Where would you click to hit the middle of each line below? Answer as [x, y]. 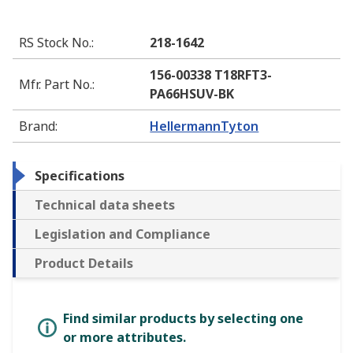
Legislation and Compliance [123, 234]
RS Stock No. [55, 43]
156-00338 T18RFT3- [211, 75]
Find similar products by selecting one [183, 319]
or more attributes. [124, 338]
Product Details [84, 264]
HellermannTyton [204, 126]
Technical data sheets [105, 205]
